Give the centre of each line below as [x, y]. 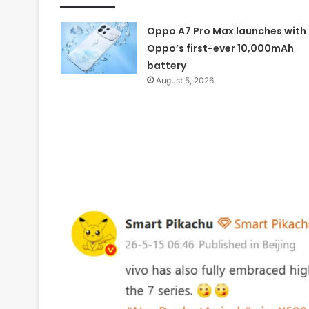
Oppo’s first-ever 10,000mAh [220, 48]
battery [166, 65]
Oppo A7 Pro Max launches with [226, 31]
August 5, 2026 [185, 80]
